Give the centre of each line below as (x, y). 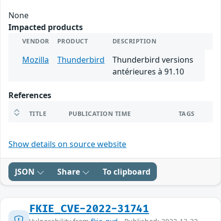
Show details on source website (67, 144)
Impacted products (46, 27)
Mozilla (36, 60)
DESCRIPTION (135, 41)
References (30, 95)
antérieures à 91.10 (148, 72)
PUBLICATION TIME (100, 114)
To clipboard (127, 172)
